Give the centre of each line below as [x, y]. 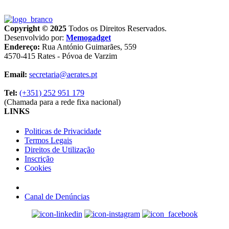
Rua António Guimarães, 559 [89, 47]
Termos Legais [48, 141]
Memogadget [88, 37]
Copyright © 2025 [36, 28]
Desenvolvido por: [35, 37]
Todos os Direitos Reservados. [118, 28]
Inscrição [39, 159]
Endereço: [23, 47]
